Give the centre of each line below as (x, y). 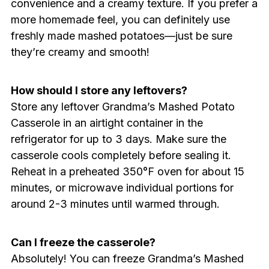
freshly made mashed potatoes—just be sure (121, 35)
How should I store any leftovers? (99, 90)
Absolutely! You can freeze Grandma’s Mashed (127, 258)
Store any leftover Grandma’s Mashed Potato (122, 106)
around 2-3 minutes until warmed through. (115, 204)
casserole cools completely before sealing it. (121, 155)
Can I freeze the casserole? (83, 242)
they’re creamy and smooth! (80, 52)
